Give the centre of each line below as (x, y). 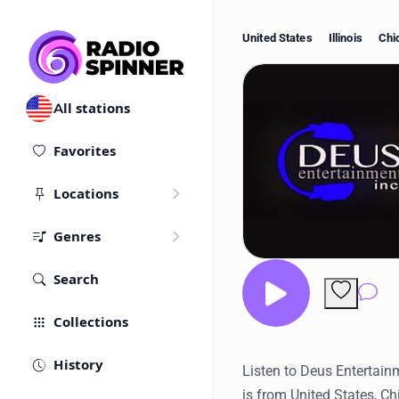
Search (76, 280)
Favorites (85, 151)
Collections (91, 322)
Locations (86, 194)
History (78, 365)
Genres (77, 237)
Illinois (345, 38)
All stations (92, 109)
